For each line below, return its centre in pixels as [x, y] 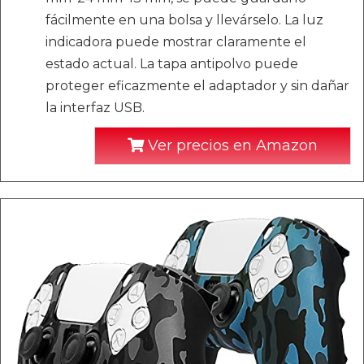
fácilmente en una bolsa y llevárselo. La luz [184, 20]
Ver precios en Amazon [231, 145]
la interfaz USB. [95, 108]
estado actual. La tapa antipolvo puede [172, 64]
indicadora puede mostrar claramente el [176, 42]
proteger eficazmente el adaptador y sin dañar [197, 86]
